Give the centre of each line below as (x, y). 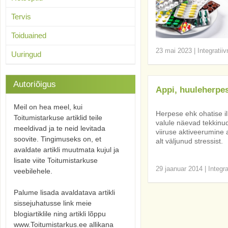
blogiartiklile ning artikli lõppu (60, 214)
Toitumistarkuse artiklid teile (58, 118)
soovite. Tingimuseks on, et (58, 139)
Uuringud (26, 54)
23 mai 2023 (174, 51)
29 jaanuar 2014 (179, 169)
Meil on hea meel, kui (48, 107)
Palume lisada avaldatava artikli (64, 192)
